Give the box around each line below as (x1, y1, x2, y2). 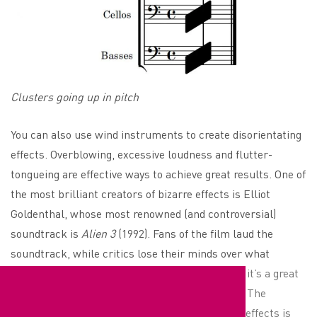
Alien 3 (81, 225, 115, 241)
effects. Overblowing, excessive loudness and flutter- (11, 146, 272, 161)
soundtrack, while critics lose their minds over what (11, 245, 270, 260)
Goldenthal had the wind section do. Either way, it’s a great (11, 265, 299, 280)
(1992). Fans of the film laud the (115, 225, 273, 241)
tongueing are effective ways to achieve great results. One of (11, 166, 306, 181)
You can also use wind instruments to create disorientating (11, 126, 301, 142)
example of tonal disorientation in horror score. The (11, 284, 266, 300)
